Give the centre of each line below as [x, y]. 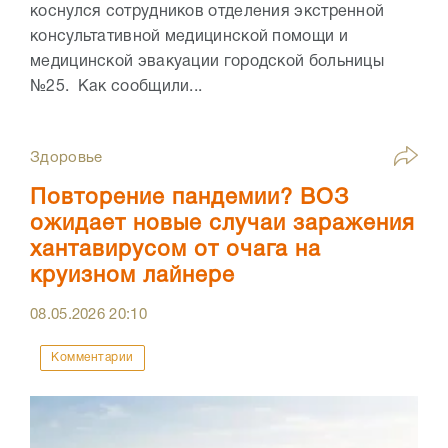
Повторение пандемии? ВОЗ [189, 197]
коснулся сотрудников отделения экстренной [207, 11]
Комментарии [92, 357]
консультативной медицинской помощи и [189, 36]
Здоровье [66, 157]
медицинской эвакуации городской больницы [207, 61]
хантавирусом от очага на [175, 249]
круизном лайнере [132, 275]
